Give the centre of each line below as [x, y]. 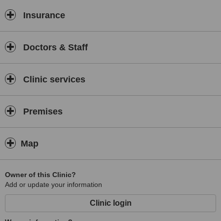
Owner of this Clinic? [40, 175]
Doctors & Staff [54, 47]
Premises [42, 111]
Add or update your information [54, 184]
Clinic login [110, 203]
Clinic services [53, 79]
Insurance [43, 15]
